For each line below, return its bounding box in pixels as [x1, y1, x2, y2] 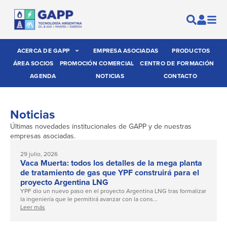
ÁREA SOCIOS [13, 59, 54, 68]
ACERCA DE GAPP [17, 46, 69, 55]
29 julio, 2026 [20, 149, 58, 159]
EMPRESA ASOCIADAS [93, 46, 159, 55]
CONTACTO [163, 71, 197, 81]
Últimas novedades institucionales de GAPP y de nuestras [10, 121, 192, 132]
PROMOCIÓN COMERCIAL [59, 59, 134, 68]
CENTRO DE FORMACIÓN [140, 59, 214, 68]
